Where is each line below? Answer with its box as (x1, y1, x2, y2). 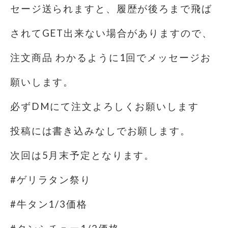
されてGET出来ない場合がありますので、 (10, 27, 213, 39)
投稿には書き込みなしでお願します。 (10, 125, 191, 136)
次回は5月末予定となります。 (10, 150, 155, 161)
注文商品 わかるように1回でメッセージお (10, 52, 211, 63)
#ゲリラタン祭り (10, 174, 91, 185)
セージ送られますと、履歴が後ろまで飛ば (10, 3, 212, 14)
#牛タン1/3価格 (10, 198, 88, 210)
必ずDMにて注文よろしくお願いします (10, 101, 199, 112)
